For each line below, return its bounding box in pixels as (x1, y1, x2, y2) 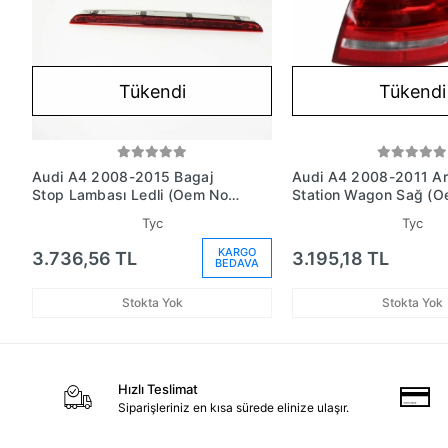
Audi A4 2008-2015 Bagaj (32, 168, 213, 185)
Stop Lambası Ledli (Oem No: (32, 186, 233, 203)
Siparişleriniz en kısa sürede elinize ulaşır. (117, 400, 349, 415)
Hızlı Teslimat (117, 381, 198, 397)
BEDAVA (215, 256, 259, 270)
